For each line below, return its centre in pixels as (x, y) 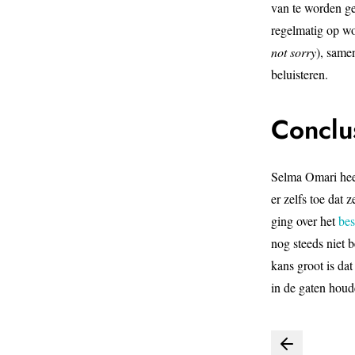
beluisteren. (300, 74)
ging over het (305, 221)
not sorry (294, 52)
